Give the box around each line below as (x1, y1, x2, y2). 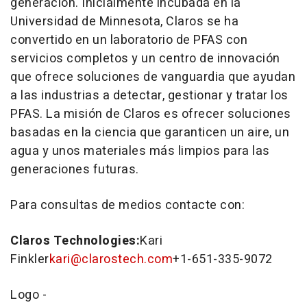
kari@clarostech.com (49, 249, 173, 269)
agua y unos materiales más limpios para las (10, 141, 270, 160)
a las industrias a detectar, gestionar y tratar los (10, 86, 288, 105)
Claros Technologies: (10, 231, 140, 250)
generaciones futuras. (10, 160, 139, 179)
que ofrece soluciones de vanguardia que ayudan (10, 67, 295, 86)
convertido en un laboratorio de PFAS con (10, 30, 247, 49)
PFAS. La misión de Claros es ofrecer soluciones (10, 104, 291, 123)
